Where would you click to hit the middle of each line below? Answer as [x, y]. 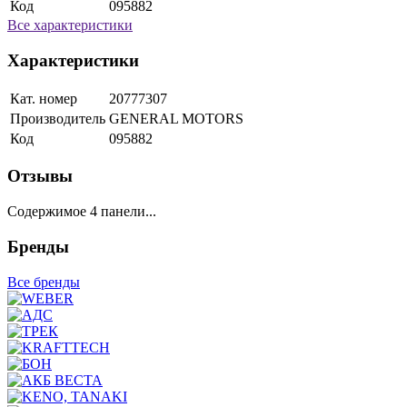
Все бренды [44, 282]
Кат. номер [44, 98]
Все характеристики [70, 25]
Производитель [58, 118]
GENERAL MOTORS [176, 118]
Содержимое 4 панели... [82, 212]
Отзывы [40, 176]
